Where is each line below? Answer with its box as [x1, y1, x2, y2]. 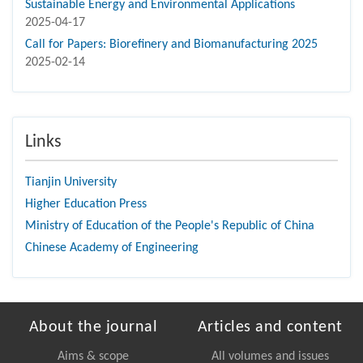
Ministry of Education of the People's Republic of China [25, 220, 314, 233]
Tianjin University [25, 176, 117, 190]
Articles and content [197, 319, 343, 336]
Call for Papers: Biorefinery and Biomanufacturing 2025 [25, 38, 318, 52]
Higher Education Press [25, 198, 147, 211]
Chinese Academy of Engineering [25, 241, 199, 255]
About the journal [28, 319, 158, 336]
